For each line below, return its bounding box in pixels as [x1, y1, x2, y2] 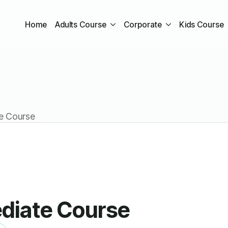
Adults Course [54, 19, 106, 30]
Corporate [123, 19, 162, 30]
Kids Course [179, 19, 224, 30]
